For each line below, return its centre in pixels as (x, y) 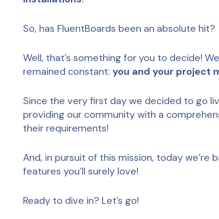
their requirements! (66, 128)
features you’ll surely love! (81, 171)
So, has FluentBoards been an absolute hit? (119, 28)
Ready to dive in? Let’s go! (81, 200)
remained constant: (68, 71)
